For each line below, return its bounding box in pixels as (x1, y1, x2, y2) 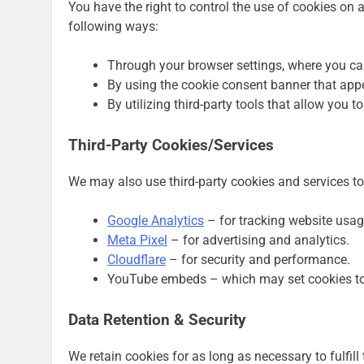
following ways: (68, 19, 158, 35)
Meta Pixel (107, 232, 167, 248)
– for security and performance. (166, 251, 350, 267)
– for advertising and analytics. (167, 232, 349, 248)
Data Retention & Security (68, 310, 246, 329)
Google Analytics (107, 212, 204, 228)
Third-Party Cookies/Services (68, 136, 274, 155)
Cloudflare (107, 251, 166, 267)
